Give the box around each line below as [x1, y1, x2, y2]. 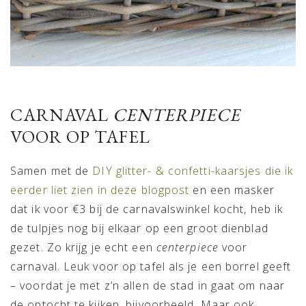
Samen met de [10, 163, 93, 178]
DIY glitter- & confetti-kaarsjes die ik [92, 163, 294, 178]
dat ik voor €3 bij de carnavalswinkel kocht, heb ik [10, 201, 283, 217]
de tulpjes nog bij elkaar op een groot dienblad [10, 220, 268, 236]
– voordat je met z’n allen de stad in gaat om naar [10, 277, 286, 293]
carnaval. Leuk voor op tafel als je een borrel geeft [10, 258, 292, 274]
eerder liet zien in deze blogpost [10, 182, 190, 197]
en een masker [189, 182, 275, 197]
